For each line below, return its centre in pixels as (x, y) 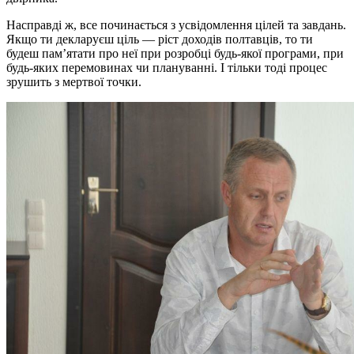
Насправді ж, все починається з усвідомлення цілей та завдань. (176, 24)
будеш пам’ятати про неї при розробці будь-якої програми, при (175, 53)
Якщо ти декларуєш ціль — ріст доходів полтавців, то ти (160, 39)
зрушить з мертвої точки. (74, 81)
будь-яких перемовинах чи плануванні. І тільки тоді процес (167, 67)
